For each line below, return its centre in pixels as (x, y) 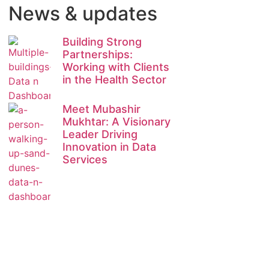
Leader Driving (100, 134)
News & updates (83, 13)
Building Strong (102, 41)
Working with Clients (116, 67)
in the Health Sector (114, 79)
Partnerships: (98, 54)
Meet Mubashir (101, 109)
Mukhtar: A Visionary (116, 121)
